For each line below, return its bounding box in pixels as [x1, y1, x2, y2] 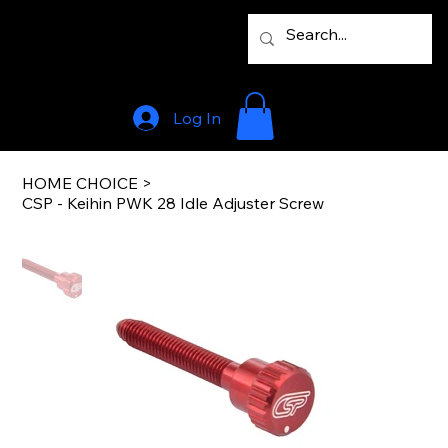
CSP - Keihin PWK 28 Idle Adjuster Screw [22, 193, 325, 214]
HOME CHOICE [22, 173, 139, 194]
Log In [172, 107, 221, 128]
